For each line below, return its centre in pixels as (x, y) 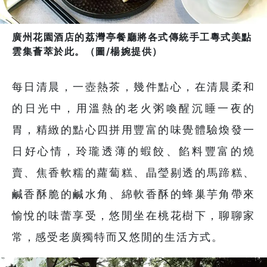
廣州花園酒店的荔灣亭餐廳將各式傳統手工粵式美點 (132, 37)
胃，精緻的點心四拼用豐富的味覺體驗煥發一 (133, 130)
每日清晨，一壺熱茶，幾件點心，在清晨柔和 (133, 87)
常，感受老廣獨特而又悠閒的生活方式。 (118, 237)
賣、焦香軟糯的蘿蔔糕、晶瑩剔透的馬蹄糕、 (133, 173)
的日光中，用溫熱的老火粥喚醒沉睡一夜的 (133, 108)
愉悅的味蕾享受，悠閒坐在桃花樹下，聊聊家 (133, 216)
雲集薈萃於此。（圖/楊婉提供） (87, 52)
